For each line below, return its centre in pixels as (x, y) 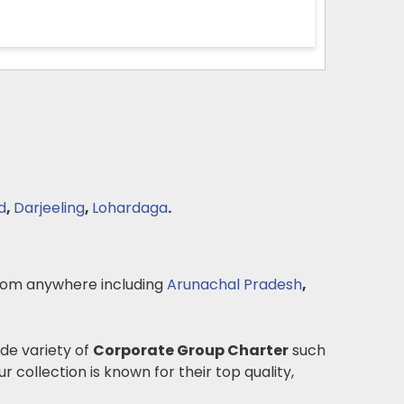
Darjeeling (49, 208)
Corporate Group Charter (191, 350)
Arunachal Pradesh (234, 285)
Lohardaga (130, 208)
